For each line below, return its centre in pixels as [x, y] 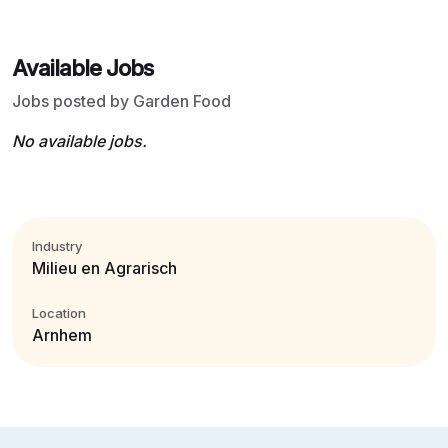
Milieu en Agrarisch [104, 268]
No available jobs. [79, 141]
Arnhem [62, 335]
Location [59, 313]
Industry [57, 246]
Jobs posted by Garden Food [121, 101]
